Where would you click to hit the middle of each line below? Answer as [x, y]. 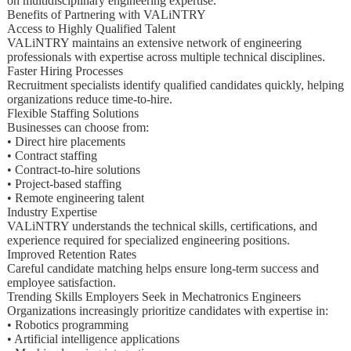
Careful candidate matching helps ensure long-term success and [163, 268]
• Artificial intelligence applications [93, 338]
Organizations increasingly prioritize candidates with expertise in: [167, 310]
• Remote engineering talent [75, 197]
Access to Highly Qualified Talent [91, 28]
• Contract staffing [52, 155]
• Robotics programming [67, 324]
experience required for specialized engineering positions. [148, 240]
